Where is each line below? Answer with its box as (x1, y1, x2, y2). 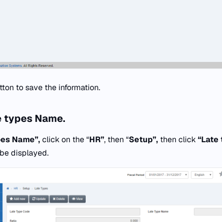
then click (160, 134, 196, 145)
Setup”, (129, 134, 160, 145)
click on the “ (42, 134, 89, 145)
